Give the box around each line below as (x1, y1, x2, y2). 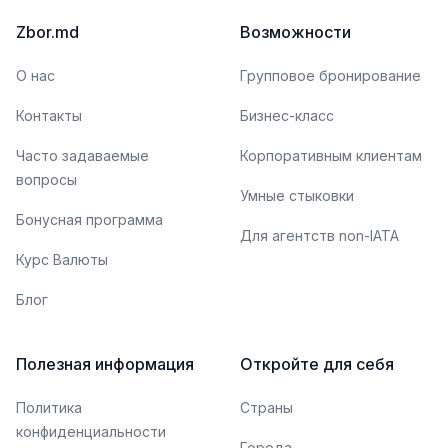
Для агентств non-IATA (240, 227, 399, 244)
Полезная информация (16, 354, 194, 374)
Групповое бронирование (240, 67, 421, 84)
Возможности (240, 22, 351, 42)
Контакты (16, 107, 82, 124)
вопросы (16, 171, 77, 188)
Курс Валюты (16, 251, 108, 268)
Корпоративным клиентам (240, 147, 422, 164)
